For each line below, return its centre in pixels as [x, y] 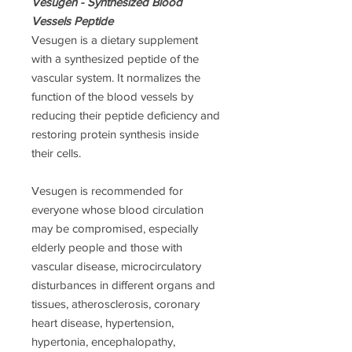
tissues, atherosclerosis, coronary [115, 304]
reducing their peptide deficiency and [126, 115]
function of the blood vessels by [112, 97]
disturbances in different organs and [123, 285]
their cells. [56, 153]
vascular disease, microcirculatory [116, 266]
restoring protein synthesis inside [115, 134]
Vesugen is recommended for [107, 191]
